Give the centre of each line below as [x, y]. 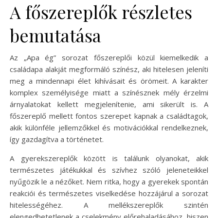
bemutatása [55, 35]
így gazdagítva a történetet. [57, 139]
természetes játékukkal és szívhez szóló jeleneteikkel [109, 170]
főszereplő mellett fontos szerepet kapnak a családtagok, [109, 116]
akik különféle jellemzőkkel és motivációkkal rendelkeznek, [109, 127]
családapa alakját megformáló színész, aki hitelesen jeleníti [109, 69]
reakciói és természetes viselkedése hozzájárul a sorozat [109, 193]
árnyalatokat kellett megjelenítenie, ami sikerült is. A [109, 104]
